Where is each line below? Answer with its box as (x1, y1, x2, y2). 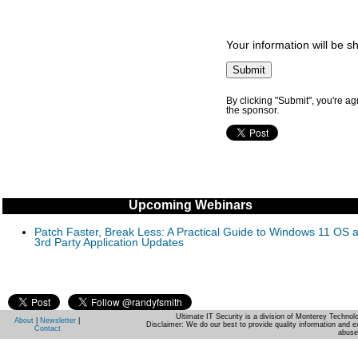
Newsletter (40, 316, 76, 325)
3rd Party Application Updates (34, 237, 184, 249)
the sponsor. (226, 104, 279, 116)
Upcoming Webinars (129, 198, 253, 213)
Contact (34, 324, 61, 333)
